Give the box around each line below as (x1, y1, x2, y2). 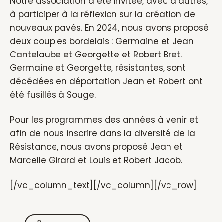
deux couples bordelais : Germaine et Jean (10, 35, 194, 47)
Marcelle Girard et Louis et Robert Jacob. (10, 154, 182, 166)
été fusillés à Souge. (10, 89, 96, 101)
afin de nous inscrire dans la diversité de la (10, 127, 195, 139)
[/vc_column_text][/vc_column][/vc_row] (10, 179, 197, 191)
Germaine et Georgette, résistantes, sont (10, 62, 186, 74)
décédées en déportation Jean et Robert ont (10, 75, 203, 87)
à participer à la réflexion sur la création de (10, 8, 195, 20)
